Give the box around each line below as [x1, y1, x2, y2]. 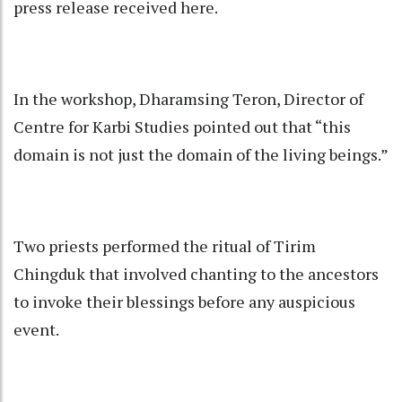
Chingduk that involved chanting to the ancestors [13, 263, 379, 285]
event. [13, 319, 59, 341]
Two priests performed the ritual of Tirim [13, 235, 316, 258]
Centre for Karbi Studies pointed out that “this [13, 116, 351, 138]
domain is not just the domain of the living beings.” [13, 144, 389, 166]
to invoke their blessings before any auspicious [13, 291, 355, 313]
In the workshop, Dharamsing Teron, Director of [13, 88, 363, 110]
